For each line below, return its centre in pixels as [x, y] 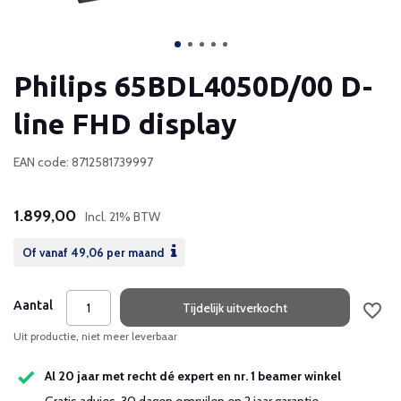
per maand [135, 252]
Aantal [33, 305]
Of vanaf [47, 252]
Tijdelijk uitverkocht [235, 307]
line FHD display [125, 124]
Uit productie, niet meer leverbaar [95, 336]
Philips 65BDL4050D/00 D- [193, 86]
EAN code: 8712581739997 [83, 162]
